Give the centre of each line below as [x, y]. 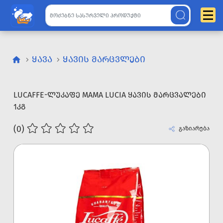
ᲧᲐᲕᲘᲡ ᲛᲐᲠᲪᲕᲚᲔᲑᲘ [104, 59]
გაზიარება [193, 128]
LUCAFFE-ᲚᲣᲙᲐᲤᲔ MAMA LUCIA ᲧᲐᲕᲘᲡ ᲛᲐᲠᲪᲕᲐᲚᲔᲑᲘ [110, 95]
